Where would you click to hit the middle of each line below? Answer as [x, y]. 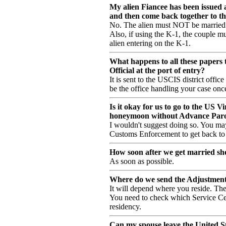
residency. [125, 207]
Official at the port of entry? [157, 71]
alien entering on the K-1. [150, 43]
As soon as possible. [142, 161]
